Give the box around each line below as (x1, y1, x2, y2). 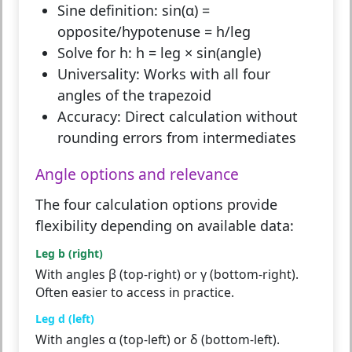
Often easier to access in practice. (35, 284, 234, 302)
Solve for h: (57, 43, 132, 63)
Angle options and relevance (35, 163, 239, 185)
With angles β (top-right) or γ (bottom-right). (35, 266, 299, 284)
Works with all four (140, 64, 270, 84)
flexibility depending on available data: (35, 216, 294, 236)
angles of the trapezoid (57, 86, 211, 105)
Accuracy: (57, 107, 121, 126)
